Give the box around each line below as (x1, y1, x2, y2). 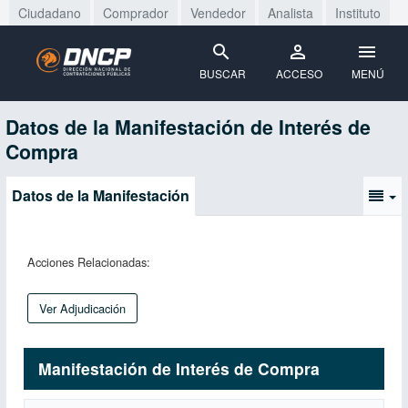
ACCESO (275, 66, 322, 81)
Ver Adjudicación (39, 300, 126, 317)
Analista (268, 4, 313, 22)
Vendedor (190, 4, 246, 22)
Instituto (335, 4, 381, 22)
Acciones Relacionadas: (27, 253, 150, 270)
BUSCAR (199, 66, 247, 81)
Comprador (103, 4, 168, 22)
